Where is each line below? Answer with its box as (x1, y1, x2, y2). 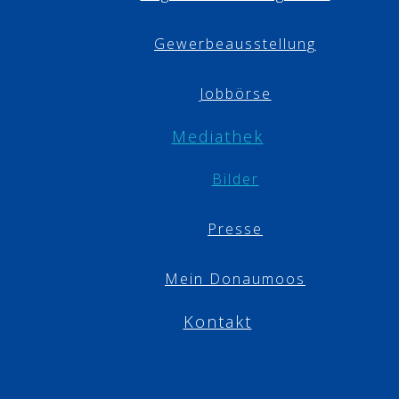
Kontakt (183, 311, 252, 332)
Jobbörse (199, 84, 272, 103)
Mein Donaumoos (165, 269, 305, 289)
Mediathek (171, 126, 264, 147)
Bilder (211, 169, 259, 189)
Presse (208, 219, 263, 239)
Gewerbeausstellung (154, 34, 316, 53)
